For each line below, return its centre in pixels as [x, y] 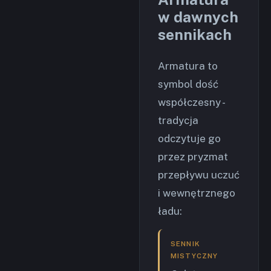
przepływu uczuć [199, 175]
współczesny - [191, 102]
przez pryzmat [193, 157]
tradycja [178, 120]
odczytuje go [189, 139]
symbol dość [188, 84]
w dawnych [198, 17]
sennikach [195, 34]
